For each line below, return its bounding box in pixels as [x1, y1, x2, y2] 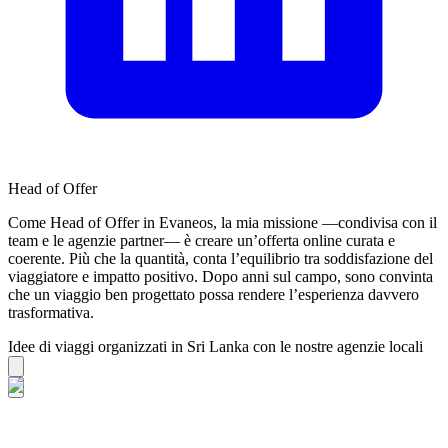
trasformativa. [8, 303, 94, 321]
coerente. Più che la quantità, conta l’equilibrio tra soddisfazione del [8, 249, 433, 267]
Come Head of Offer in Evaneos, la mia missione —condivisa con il [8, 213, 437, 231]
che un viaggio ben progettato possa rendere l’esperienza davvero [8, 285, 419, 303]
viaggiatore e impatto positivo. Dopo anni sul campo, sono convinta [8, 267, 433, 285]
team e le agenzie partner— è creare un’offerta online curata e [8, 231, 395, 249]
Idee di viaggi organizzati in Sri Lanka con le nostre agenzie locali [8, 337, 423, 355]
